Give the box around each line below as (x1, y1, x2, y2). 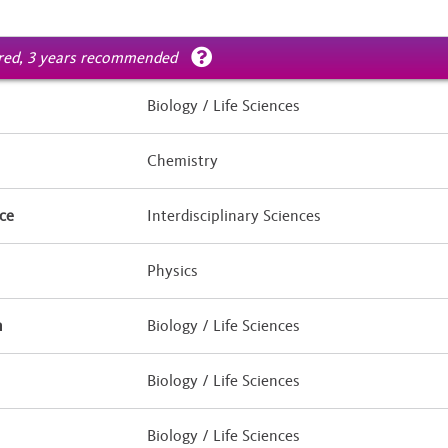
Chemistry (147, 151, 219, 171)
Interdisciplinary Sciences (147, 206, 322, 226)
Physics (147, 261, 199, 281)
